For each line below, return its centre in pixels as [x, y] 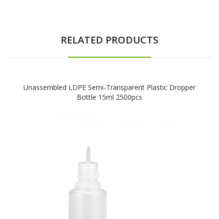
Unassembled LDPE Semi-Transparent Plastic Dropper [109, 87]
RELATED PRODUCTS [109, 40]
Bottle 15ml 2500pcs [109, 97]
